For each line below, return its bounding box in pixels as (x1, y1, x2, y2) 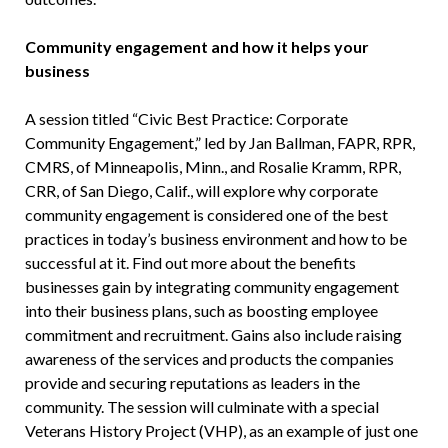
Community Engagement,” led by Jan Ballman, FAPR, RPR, (24, 133, 415, 153)
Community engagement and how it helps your (24, 37, 369, 57)
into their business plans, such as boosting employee (24, 301, 378, 321)
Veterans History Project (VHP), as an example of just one (24, 421, 418, 441)
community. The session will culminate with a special (24, 397, 379, 417)
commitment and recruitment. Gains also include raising (24, 325, 402, 345)
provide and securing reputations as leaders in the (24, 373, 360, 393)
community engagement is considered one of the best (24, 205, 388, 225)
